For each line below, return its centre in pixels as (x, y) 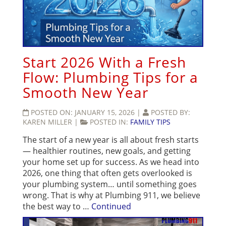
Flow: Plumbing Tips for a (110, 77)
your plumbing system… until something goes (110, 184)
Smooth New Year (86, 93)
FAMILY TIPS (150, 122)
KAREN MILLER (48, 122)
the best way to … (57, 207)
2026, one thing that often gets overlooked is (107, 173)
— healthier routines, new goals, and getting (107, 151)
